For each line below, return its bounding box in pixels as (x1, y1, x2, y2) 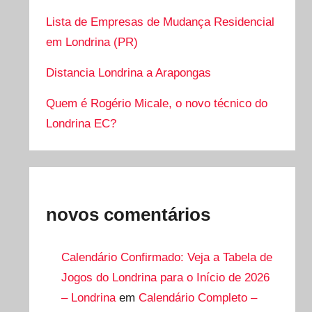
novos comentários (46, 204, 211, 226)
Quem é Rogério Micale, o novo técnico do (46, 97, 268, 111)
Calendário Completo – (138, 290, 257, 304)
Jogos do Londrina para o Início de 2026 (61, 270, 270, 284)
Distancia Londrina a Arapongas (46, 66, 212, 80)
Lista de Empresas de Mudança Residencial (46, 15, 275, 29)
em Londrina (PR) (46, 36, 139, 49)
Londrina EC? (46, 117, 117, 131)
